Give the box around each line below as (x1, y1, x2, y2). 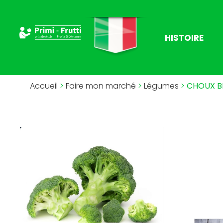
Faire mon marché (66, 80, 136, 92)
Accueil (30, 80, 58, 92)
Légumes (144, 80, 179, 92)
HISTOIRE (165, 31, 204, 44)
